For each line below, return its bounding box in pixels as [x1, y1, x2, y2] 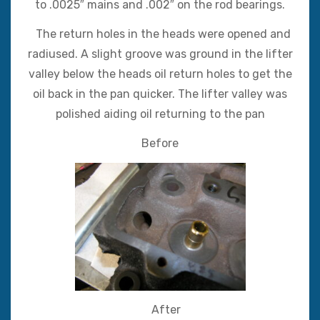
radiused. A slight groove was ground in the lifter [27, 46, 293, 61]
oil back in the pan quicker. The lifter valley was [33, 86, 287, 101]
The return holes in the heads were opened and [29, 26, 291, 41]
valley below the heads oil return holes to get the [28, 66, 292, 81]
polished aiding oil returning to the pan [55, 106, 265, 121]
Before [141, 136, 179, 150]
